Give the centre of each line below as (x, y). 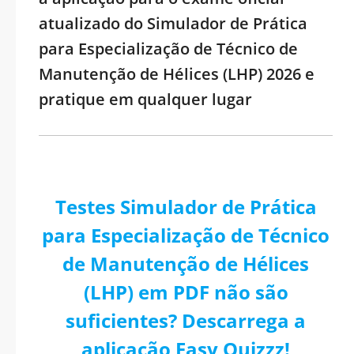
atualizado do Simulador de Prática (173, 23)
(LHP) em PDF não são (186, 292)
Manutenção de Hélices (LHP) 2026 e (177, 74)
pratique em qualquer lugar (145, 99)
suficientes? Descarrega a (186, 320)
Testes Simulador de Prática (186, 207)
